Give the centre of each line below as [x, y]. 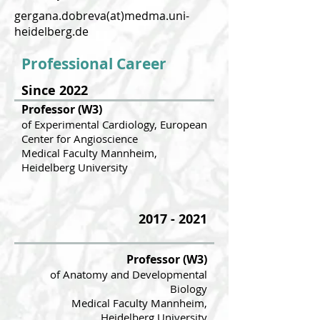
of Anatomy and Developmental [129, 274]
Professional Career [94, 64]
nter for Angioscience [86, 139]
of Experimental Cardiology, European [114, 124]
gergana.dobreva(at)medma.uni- [102, 16]
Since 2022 [55, 90]
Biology [189, 289]
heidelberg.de [51, 31]
